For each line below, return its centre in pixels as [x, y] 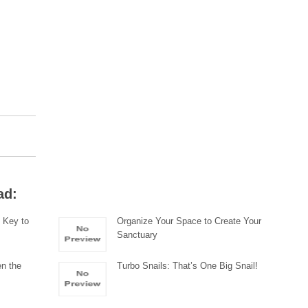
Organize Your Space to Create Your [189, 221]
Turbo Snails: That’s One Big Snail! [188, 266]
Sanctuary [137, 235]
